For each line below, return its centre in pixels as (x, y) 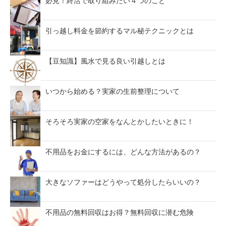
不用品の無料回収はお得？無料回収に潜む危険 (120, 212)
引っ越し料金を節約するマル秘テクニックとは (120, 31)
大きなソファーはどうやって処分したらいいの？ (123, 182)
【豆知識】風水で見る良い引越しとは (106, 61)
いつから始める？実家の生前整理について (113, 91)
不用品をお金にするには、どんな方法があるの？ (123, 152)
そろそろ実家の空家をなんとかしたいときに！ (120, 121)
